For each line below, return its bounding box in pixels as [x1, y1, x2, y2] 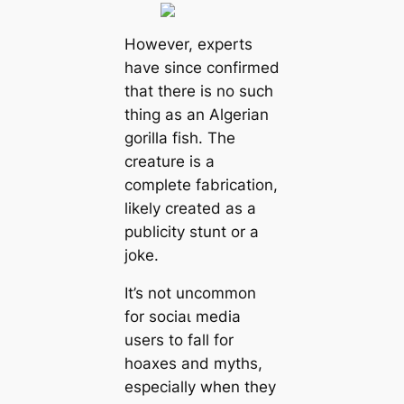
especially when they [124, 378, 276, 397]
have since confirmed [124, 58, 280, 77]
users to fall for [124, 331, 234, 350]
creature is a [124, 151, 215, 170]
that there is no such [124, 81, 273, 100]
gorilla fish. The [124, 128, 235, 147]
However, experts [124, 34, 252, 53]
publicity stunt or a [124, 222, 259, 241]
